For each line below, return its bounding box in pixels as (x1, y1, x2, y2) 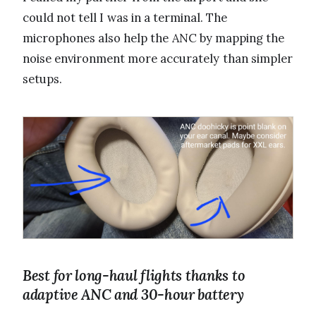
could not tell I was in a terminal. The (23, 10, 228, 26)
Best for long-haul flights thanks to (23, 266, 245, 286)
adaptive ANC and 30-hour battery (23, 285, 244, 305)
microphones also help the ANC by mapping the (23, 30, 285, 47)
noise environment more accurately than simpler (23, 51, 293, 67)
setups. (23, 71, 62, 87)
